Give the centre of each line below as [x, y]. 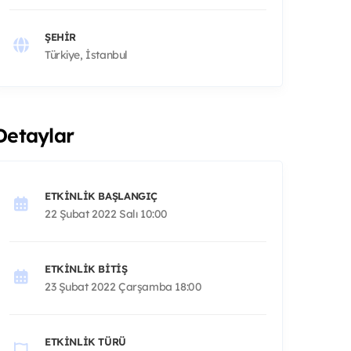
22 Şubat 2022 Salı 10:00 [106, 213]
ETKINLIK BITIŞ [86, 268]
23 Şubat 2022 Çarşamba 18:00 [123, 286]
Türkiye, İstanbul [86, 54]
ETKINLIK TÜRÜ [85, 341]
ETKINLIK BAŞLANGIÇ [101, 195]
